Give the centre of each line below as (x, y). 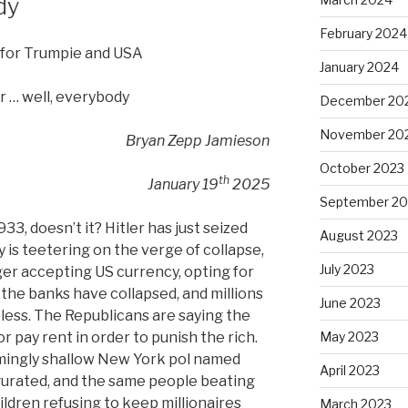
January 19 (184, 184)
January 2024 (359, 66)
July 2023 (347, 269)
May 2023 (349, 336)
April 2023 (349, 370)
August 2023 (358, 235)
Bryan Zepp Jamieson (198, 141)
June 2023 (350, 302)
